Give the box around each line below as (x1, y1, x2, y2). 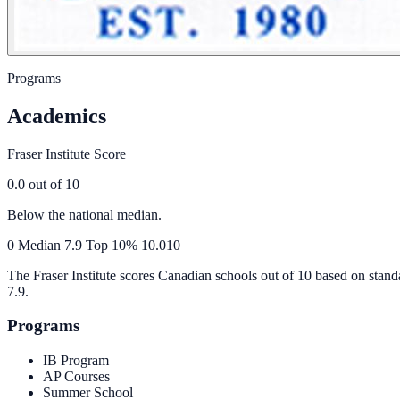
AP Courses (43, 369, 110, 385)
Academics (7, 104, 106, 128)
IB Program (43, 353, 109, 369)
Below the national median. (7, 206, 162, 222)
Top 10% (82, 237, 141, 253)
